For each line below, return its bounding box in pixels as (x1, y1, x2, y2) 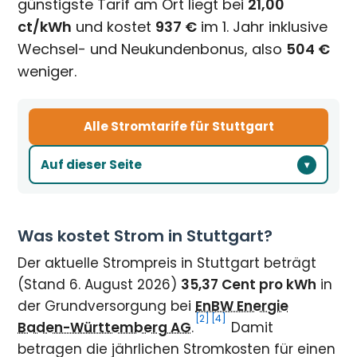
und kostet (72, 17, 156, 37)
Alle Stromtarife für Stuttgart (83, 118, 274, 135)
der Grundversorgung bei (18, 296, 196, 316)
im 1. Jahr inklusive (197, 17, 328, 37)
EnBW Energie (195, 296, 289, 316)
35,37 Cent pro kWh (181, 275, 317, 294)
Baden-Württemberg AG (18, 318, 192, 337)
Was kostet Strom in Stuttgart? (18, 225, 273, 247)
